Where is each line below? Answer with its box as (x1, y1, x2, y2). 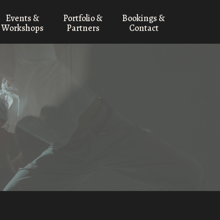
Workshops (1, 22, 44, 34)
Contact (129, 22, 159, 34)
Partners (66, 22, 100, 34)
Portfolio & (63, 12, 103, 24)
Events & (6, 12, 39, 24)
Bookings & (122, 12, 165, 24)
